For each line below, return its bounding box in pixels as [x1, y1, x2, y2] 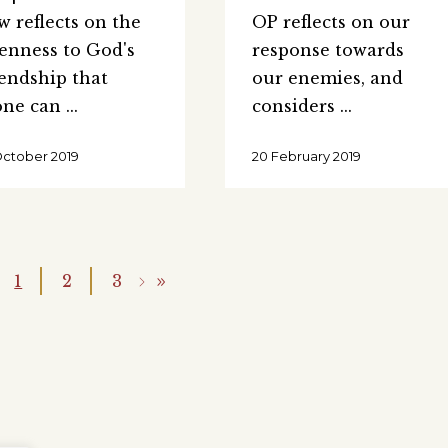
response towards [251, 39, 404, 60]
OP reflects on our [251, 11, 410, 32]
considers [251, 95, 340, 116]
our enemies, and [251, 67, 403, 88]
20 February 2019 [251, 147, 361, 164]
